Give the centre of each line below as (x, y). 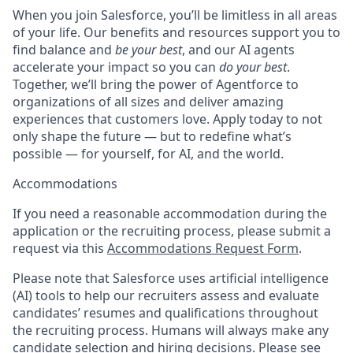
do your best (253, 67)
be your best (149, 50)
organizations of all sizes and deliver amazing (148, 102)
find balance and (62, 50)
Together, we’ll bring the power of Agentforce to (156, 84)
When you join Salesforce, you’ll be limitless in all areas (175, 15)
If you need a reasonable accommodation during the (170, 214)
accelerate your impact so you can (114, 67)
